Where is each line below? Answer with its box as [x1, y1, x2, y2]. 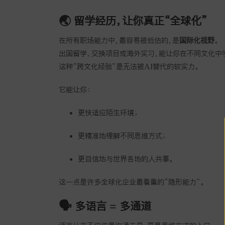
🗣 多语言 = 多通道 [59, 199, 151, 212]
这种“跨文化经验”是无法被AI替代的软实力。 [59, 62, 199, 70]
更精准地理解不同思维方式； [77, 131, 166, 140]
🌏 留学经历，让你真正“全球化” [59, 14, 207, 27]
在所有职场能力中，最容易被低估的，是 [59, 36, 179, 44]
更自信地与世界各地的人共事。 [77, 154, 174, 163]
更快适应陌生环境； [77, 108, 138, 117]
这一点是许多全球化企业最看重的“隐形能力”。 [59, 177, 205, 186]
